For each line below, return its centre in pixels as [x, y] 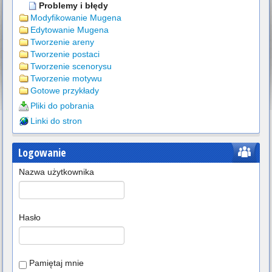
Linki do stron [56, 121]
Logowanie [42, 152]
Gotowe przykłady [65, 90]
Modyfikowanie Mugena [76, 18]
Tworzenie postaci [65, 54]
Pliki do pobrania [62, 106]
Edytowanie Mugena [70, 30]
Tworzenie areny [62, 42]
